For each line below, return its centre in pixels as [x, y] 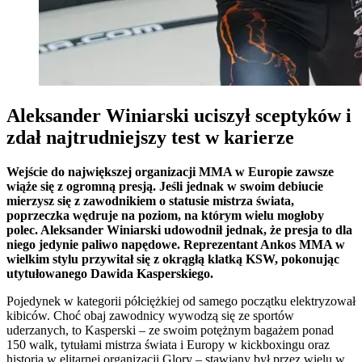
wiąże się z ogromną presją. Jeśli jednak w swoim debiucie [165, 186]
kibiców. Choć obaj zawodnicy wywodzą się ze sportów [150, 315]
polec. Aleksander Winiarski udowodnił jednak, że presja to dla [179, 229]
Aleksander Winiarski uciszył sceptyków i [179, 115]
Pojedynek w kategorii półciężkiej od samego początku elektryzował [181, 301]
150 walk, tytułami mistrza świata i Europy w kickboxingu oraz [168, 344]
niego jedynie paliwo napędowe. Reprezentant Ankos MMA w [176, 244]
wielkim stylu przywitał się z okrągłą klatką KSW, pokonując [173, 259]
